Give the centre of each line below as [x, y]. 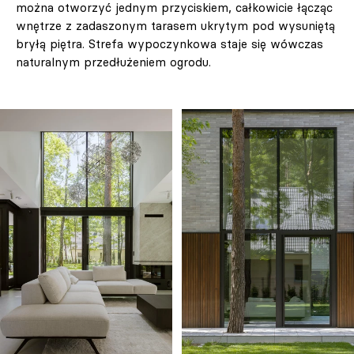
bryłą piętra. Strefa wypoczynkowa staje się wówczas [169, 44]
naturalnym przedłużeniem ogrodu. [113, 62]
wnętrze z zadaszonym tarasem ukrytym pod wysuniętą [175, 26]
